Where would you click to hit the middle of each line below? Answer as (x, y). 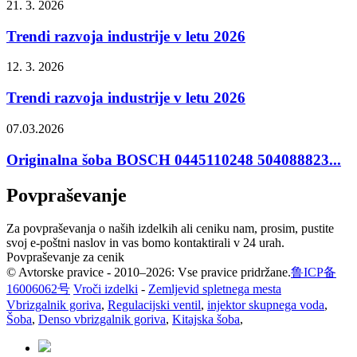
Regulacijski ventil (154, 305)
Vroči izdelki (106, 289)
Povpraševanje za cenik (65, 257)
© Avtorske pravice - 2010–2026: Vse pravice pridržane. (149, 273)
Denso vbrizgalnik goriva (102, 320)
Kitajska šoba (206, 320)
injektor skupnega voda (266, 305)
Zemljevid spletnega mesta (215, 289)
